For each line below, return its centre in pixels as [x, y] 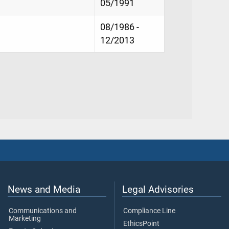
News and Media [44, 189]
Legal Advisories [158, 189]
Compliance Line [149, 211]
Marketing [25, 218]
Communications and [43, 211]
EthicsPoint [141, 223]
